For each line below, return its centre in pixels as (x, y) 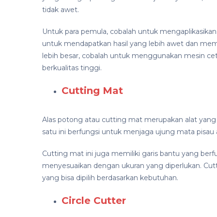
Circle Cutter (94, 201)
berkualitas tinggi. (72, 68)
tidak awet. (61, 10)
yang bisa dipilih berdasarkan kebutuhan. (110, 178)
